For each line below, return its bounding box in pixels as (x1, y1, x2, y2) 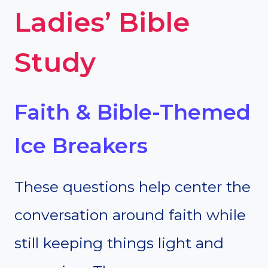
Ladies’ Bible (14, 5, 190, 39)
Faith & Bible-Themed (14, 99, 251, 125)
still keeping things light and (14, 234, 224, 252)
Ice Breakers (14, 132, 148, 159)
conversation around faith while (14, 206, 246, 224)
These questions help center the (14, 178, 251, 196)
